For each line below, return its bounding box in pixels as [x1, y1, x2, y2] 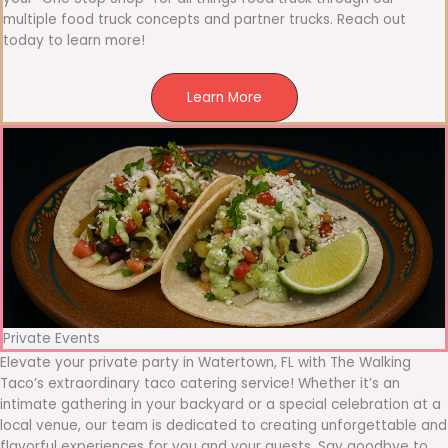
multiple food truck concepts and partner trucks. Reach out [3, 9, 406, 29]
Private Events [3, 328, 100, 348]
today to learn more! [3, 30, 145, 50]
